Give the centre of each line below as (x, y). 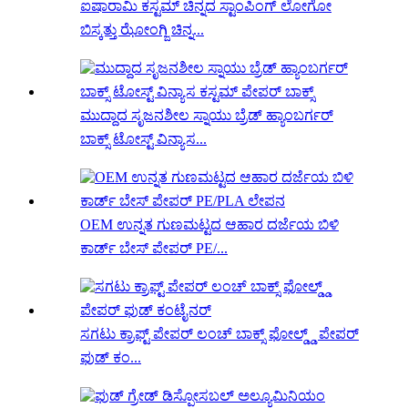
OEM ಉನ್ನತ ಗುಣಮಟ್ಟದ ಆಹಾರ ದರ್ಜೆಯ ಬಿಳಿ (209, 225)
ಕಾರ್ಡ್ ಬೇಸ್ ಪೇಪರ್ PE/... (154, 249)
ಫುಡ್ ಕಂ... (111, 358)
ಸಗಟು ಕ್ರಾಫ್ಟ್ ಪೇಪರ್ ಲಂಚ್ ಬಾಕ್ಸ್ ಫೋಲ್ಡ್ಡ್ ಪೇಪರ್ (219, 334)
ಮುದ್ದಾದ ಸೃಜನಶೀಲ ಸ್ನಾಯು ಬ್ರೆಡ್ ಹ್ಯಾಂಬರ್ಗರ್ (207, 116)
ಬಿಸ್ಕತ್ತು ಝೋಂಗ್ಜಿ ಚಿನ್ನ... (142, 30)
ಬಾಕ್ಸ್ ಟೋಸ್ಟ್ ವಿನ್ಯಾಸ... (143, 139)
